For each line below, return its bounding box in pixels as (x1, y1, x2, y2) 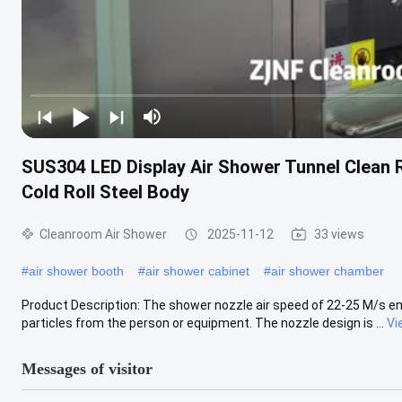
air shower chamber (271, 263, 384, 278)
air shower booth (29, 263, 124, 278)
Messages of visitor (22, 359, 153, 378)
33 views (314, 226, 364, 241)
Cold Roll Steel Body (22, 180, 189, 203)
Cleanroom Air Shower (39, 226, 167, 241)
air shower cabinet (145, 263, 249, 278)
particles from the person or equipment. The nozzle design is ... (22, 315, 384, 330)
